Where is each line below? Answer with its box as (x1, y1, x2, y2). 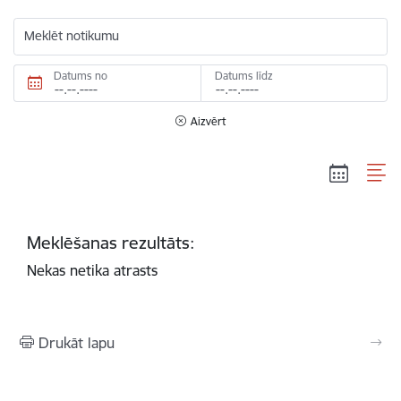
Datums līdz (215, 69, 273, 82)
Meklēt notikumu (24, 28, 119, 44)
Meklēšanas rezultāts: (27, 231, 194, 253)
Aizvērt (191, 115, 226, 128)
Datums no (54, 69, 107, 82)
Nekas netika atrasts (27, 260, 158, 279)
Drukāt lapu (38, 333, 115, 352)
